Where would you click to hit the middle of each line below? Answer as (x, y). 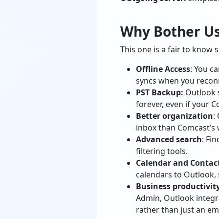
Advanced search (169, 139)
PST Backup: (160, 92)
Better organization (175, 116)
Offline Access (163, 69)
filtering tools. (162, 151)
